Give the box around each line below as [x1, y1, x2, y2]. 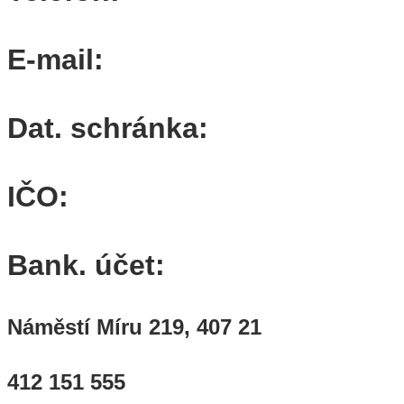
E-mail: [7, 42, 104, 76]
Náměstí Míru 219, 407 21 [7, 314, 262, 339]
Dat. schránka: [7, 111, 208, 144]
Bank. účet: [7, 248, 165, 281]
